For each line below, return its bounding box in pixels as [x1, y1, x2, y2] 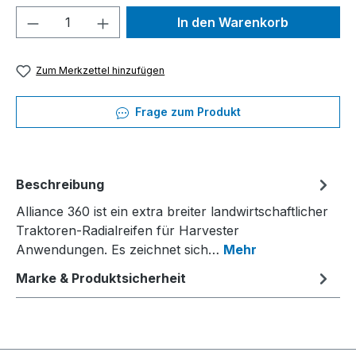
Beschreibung [16, 176, 104, 193]
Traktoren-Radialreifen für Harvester [16, 222, 239, 239]
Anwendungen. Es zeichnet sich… [16, 242, 223, 258]
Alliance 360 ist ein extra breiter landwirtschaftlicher [16, 203, 328, 220]
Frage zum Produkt [131, 105, 241, 119]
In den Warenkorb [177, 14, 289, 30]
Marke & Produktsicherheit [16, 270, 186, 287]
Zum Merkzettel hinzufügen [36, 64, 165, 76]
